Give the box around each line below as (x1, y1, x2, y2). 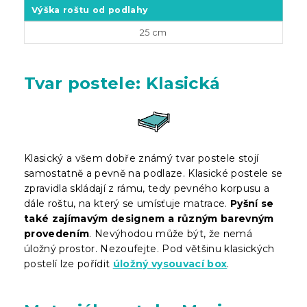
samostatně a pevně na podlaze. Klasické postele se (24, 167, 283, 180)
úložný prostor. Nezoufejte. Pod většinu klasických (24, 242, 275, 255)
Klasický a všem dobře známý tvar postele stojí (24, 151, 259, 164)
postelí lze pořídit (24, 257, 113, 270)
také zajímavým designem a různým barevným (24, 212, 274, 225)
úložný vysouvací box (112, 257, 228, 270)
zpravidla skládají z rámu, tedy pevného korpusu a (24, 182, 270, 195)
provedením (24, 227, 90, 240)
